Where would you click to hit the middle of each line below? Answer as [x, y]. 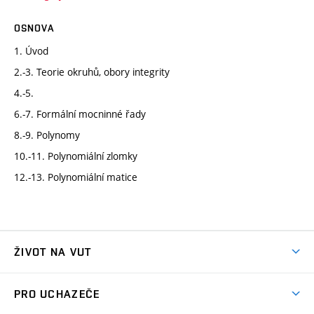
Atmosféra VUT [50, 281]
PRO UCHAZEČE [57, 294]
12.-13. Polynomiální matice [76, 177]
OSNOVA [34, 28]
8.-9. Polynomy [47, 135]
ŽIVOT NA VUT [53, 252]
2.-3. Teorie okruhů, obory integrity [92, 71]
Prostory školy [47, 306]
